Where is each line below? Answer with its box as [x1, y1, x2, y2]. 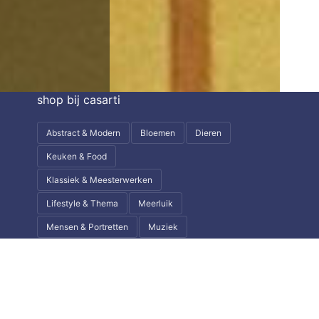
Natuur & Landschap [46, 245, 127, 256]
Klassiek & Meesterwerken [46, 174, 152, 186]
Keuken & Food [46, 151, 107, 162]
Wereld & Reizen [46, 268, 111, 280]
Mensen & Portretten [46, 221, 128, 233]
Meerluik [137, 198, 173, 209]
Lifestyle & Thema [46, 198, 118, 209]
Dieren [194, 127, 221, 139]
